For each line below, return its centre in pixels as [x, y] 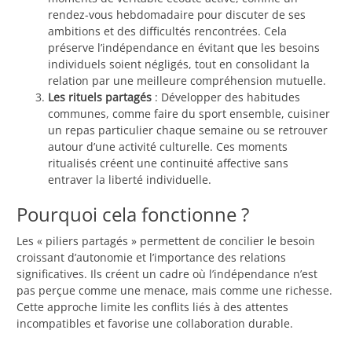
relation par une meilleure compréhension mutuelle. [187, 81]
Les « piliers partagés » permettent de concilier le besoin [166, 241]
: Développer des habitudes [226, 97]
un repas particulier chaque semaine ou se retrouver [188, 130]
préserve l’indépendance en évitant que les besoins [184, 48]
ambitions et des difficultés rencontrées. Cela [167, 31]
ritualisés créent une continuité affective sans [168, 163]
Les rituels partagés [100, 97]
